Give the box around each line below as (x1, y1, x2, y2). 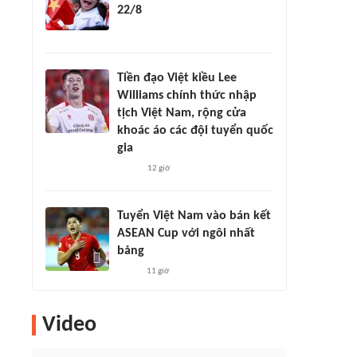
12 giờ (147, 164, 171, 173)
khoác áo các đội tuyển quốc (117, 124, 273, 137)
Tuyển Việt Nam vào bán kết (117, 210, 271, 222)
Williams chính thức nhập (117, 89, 257, 102)
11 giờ (146, 267, 169, 276)
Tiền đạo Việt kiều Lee (117, 72, 237, 84)
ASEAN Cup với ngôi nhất (117, 227, 255, 240)
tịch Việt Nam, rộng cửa (117, 107, 246, 120)
